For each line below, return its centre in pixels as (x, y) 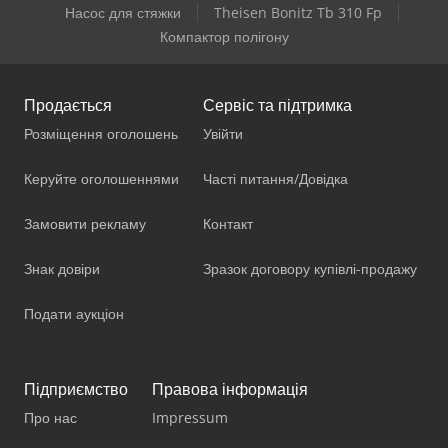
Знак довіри (62, 268)
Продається (68, 104)
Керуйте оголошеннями (101, 178)
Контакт (228, 223)
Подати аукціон (74, 313)
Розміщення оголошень (101, 133)
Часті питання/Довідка (275, 178)
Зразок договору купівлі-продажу (310, 268)
